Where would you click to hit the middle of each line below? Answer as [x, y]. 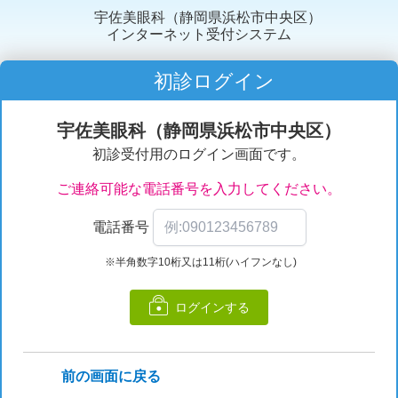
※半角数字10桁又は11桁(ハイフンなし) [199, 262]
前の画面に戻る [111, 376]
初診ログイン [211, 81]
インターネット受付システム [199, 34]
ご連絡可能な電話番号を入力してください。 [199, 188]
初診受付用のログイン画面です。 [199, 154]
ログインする [212, 307]
